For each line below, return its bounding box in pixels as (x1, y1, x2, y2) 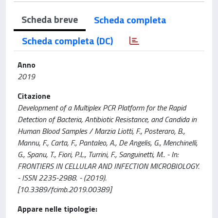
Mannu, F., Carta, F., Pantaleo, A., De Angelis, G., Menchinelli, (18, 137, 198, 148)
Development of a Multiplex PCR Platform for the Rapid (18, 102, 186, 113)
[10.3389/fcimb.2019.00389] (18, 183, 111, 195)
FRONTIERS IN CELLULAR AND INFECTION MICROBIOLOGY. (18, 160, 200, 172)
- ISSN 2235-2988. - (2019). (18, 172, 107, 183)
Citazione (18, 90, 51, 102)
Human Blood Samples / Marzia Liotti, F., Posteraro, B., (18, 125, 185, 137)
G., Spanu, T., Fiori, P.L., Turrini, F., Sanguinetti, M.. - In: (18, 148, 179, 160)
